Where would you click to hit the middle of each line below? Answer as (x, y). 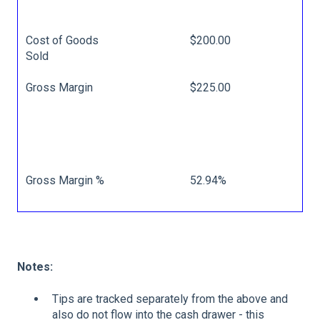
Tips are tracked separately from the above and (170, 299)
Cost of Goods (62, 40)
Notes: (35, 267)
